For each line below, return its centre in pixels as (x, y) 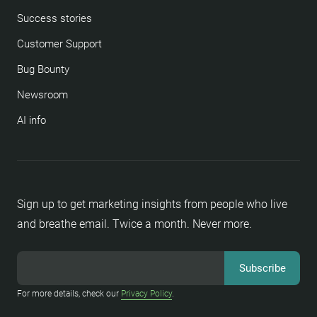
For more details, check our (69, 294)
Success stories (54, 18)
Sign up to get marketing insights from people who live (152, 204)
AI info (31, 120)
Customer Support (59, 44)
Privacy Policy (146, 294)
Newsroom (42, 95)
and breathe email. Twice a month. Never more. (134, 224)
